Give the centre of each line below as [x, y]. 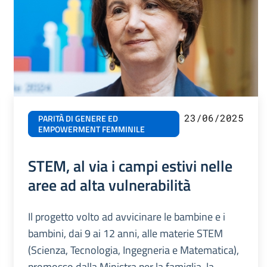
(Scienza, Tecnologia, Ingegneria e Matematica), [133, 250]
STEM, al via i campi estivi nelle [130, 165]
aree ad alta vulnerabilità [109, 184]
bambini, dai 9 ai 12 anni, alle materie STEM [125, 233]
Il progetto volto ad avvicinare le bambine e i [126, 216]
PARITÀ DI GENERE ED [78, 118]
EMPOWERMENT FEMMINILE [91, 129]
